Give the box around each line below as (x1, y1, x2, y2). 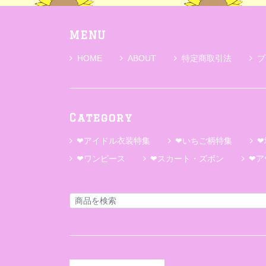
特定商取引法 (182, 53, 232, 64)
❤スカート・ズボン (150, 154, 224, 164)
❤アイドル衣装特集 (77, 136, 150, 146)
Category (69, 112, 133, 124)
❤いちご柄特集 (175, 136, 232, 146)
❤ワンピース (77, 154, 125, 164)
